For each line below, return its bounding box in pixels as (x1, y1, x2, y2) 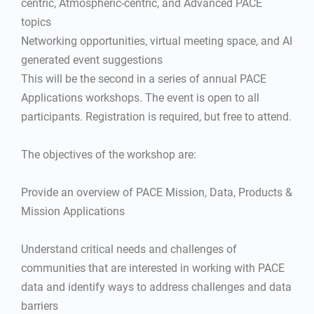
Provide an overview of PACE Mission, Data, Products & (21, 186, 292, 199)
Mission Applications (21, 205, 125, 218)
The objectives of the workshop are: (21, 148, 196, 161)
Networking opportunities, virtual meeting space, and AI (21, 34, 292, 48)
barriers (21, 299, 58, 313)
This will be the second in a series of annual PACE (21, 72, 266, 86)
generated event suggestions (21, 53, 163, 67)
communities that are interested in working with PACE (21, 261, 285, 275)
